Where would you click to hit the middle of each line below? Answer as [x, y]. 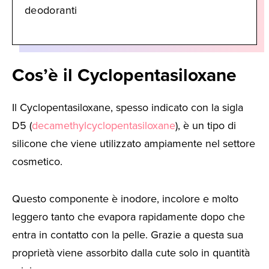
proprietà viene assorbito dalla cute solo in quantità [131, 253]
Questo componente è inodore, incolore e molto [125, 199]
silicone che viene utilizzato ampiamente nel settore [134, 143]
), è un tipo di [206, 125]
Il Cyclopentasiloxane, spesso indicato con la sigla [128, 107]
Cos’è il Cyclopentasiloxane [124, 74]
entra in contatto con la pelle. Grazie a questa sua [128, 235]
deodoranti [51, 10]
